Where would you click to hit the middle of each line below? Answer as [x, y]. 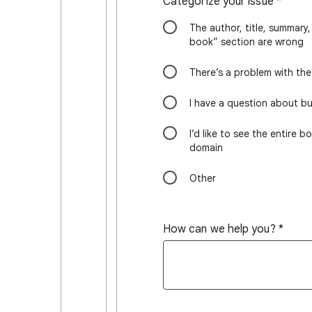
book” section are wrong [247, 42]
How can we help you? [219, 229]
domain [206, 148]
